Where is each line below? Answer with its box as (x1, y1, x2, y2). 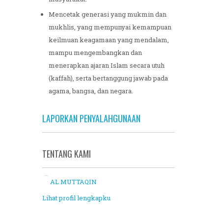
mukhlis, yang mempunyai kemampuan (49, 23, 171, 32)
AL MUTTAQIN (50, 178, 97, 187)
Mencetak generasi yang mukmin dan (49, 10, 166, 20)
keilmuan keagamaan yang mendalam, (49, 36, 169, 45)
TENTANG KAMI (42, 148, 91, 161)
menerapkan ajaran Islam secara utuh (49, 61, 165, 71)
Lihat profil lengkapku (42, 194, 110, 203)
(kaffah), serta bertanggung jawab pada (49, 74, 168, 83)
